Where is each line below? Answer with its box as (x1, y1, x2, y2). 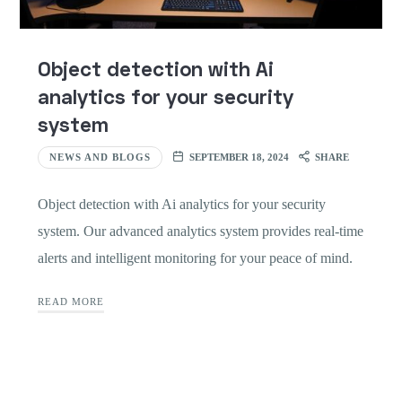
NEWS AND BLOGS (48, 152, 151, 163)
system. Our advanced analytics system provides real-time (37, 223, 363, 239)
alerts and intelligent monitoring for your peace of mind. (37, 249, 353, 266)
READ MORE (37, 296, 104, 308)
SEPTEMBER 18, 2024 (188, 152, 289, 163)
